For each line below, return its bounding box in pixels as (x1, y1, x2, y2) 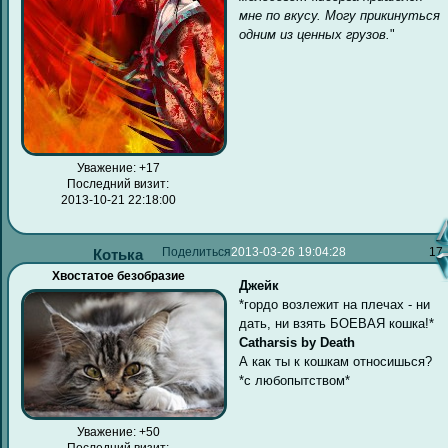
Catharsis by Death (239, 334, 356, 350)
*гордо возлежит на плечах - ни (239, 296, 431, 312)
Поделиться (162, 245, 232, 258)
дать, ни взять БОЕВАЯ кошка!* (239, 315, 435, 331)
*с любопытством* (239, 372, 351, 388)
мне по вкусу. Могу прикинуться (239, 8, 441, 24)
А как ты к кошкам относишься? (239, 353, 433, 369)
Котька (93, 246, 144, 264)
